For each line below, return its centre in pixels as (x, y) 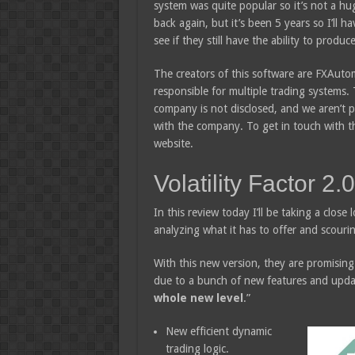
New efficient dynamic (218, 331)
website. (173, 143)
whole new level (198, 298)
